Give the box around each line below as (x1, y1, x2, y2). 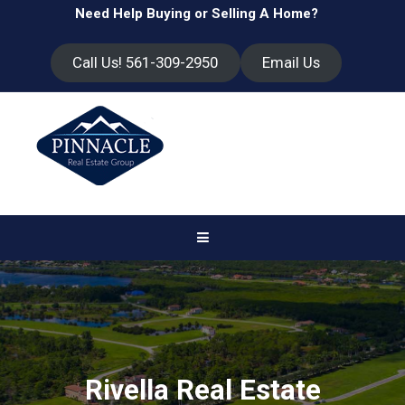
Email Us (261, 53, 320, 72)
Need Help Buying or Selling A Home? (74, 5, 318, 22)
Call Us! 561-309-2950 (72, 53, 219, 72)
